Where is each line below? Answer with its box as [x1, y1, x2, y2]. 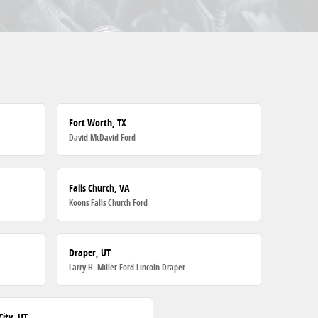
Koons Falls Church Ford [69, 196, 148, 209]
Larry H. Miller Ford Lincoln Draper [69, 261, 186, 273]
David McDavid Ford [69, 131, 136, 144]
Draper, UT [69, 245, 111, 259]
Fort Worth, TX [69, 116, 127, 130]
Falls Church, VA [69, 180, 130, 194]
